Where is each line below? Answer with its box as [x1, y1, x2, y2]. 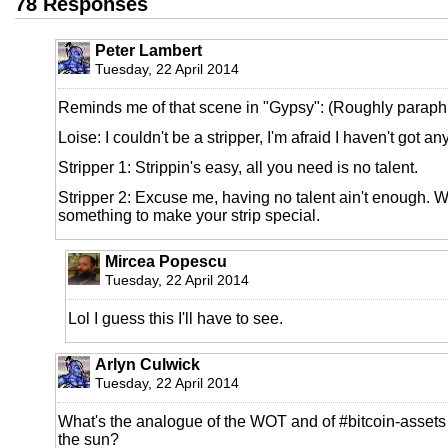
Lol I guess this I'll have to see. [68, 309, 283, 327]
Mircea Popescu [105, 252, 227, 270]
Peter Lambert [95, 41, 202, 59]
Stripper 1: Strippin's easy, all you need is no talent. [58, 158, 418, 176]
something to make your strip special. [58, 206, 320, 224]
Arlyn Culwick [95, 355, 200, 373]
